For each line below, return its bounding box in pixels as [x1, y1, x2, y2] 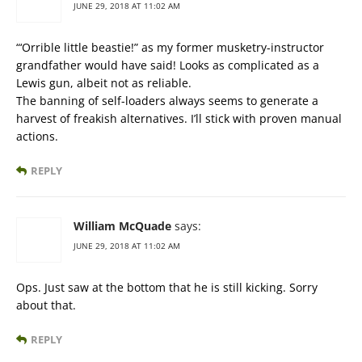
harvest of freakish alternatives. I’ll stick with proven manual [16, 111, 342, 127]
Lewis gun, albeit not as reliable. [16, 75, 192, 91]
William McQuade [74, 218, 171, 234]
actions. [16, 128, 58, 145]
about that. [16, 297, 76, 314]
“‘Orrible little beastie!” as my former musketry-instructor [16, 40, 324, 56]
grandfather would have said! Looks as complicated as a [16, 57, 319, 74]
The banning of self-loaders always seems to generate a [16, 93, 318, 109]
